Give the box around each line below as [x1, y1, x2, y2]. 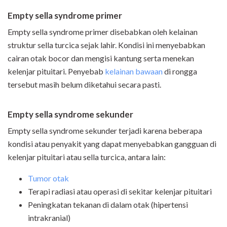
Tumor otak [28, 173, 69, 183]
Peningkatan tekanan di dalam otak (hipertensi [28, 199, 188, 209]
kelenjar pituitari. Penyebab [8, 66, 105, 76]
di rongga [163, 66, 197, 76]
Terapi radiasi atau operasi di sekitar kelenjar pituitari [28, 186, 212, 196]
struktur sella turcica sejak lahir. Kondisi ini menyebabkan [8, 40, 205, 50]
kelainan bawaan [105, 66, 163, 76]
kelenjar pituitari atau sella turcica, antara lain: [8, 152, 166, 162]
